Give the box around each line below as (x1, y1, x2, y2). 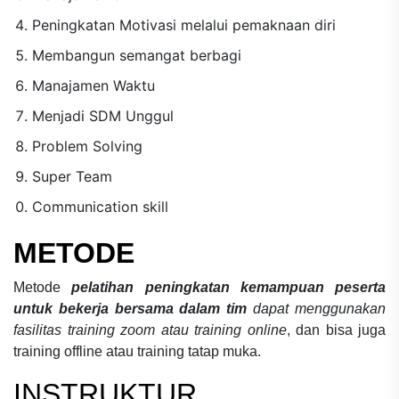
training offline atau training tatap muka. (13, 343, 261, 359)
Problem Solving (31, 136, 142, 155)
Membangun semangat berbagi (31, 45, 241, 64)
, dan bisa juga (286, 322, 386, 338)
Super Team (31, 167, 112, 185)
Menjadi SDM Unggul (31, 106, 174, 125)
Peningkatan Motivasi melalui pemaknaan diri (31, 15, 336, 34)
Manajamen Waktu (31, 76, 155, 94)
